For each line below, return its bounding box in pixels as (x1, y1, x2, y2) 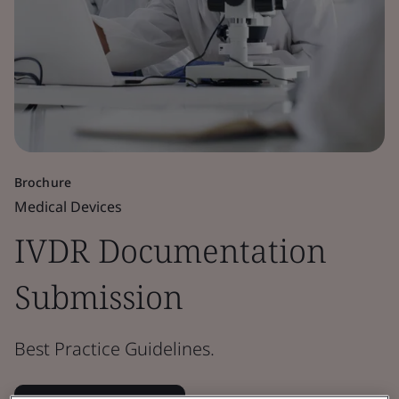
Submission (14, 275, 183, 319)
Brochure (14, 174, 71, 191)
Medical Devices (14, 197, 122, 216)
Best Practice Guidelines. (14, 337, 215, 361)
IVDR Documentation (14, 229, 327, 273)
